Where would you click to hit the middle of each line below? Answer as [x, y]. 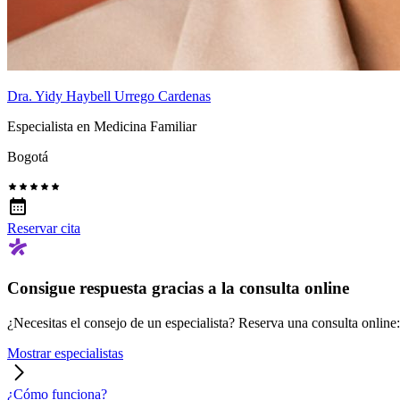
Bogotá [28, 157]
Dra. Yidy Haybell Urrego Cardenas [109, 96]
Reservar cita [44, 229]
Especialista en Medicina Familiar [102, 127]
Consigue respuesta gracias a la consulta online [178, 288]
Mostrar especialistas [65, 353]
